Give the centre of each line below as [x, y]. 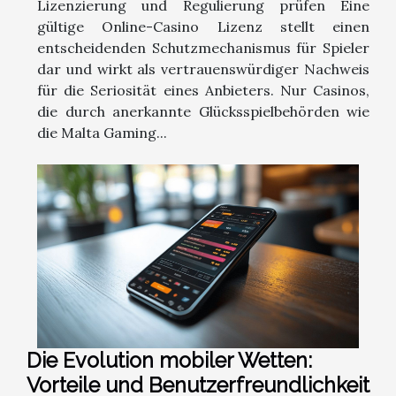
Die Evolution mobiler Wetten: [169, 360]
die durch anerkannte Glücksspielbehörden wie [203, 111]
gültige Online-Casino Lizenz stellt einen [203, 26]
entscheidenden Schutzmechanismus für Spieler [203, 47]
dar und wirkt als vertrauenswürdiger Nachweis [203, 69]
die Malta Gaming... [102, 132]
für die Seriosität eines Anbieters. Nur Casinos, [203, 90]
